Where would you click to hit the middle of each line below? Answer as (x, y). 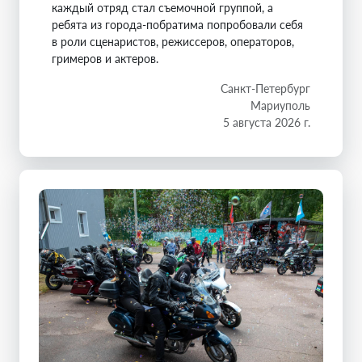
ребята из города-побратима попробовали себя (177, 24)
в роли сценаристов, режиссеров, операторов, (173, 41)
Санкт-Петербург (265, 88)
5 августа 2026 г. (267, 122)
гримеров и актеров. (105, 58)
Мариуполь (280, 105)
